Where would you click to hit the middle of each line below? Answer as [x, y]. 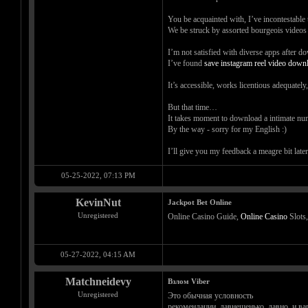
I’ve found [186, 64]
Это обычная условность [210, 296]
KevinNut [98, 203]
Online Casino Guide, [204, 217]
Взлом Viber [188, 282]
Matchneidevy [98, 282]
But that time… [192, 108]
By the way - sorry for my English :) [227, 130]
